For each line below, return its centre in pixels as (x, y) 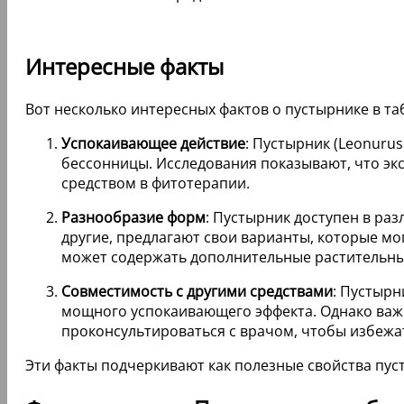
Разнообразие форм (133, 218)
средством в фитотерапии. (156, 184)
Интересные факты (124, 67)
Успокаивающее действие (153, 144)
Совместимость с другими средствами (197, 292)
